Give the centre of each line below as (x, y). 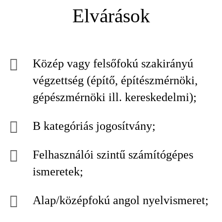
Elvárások (111, 16)
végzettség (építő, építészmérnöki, (115, 80)
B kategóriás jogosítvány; (94, 126)
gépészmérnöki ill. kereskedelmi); (115, 97)
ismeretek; (58, 171)
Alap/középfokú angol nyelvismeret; (121, 200)
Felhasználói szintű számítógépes (113, 155)
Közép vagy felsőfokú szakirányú (113, 63)
